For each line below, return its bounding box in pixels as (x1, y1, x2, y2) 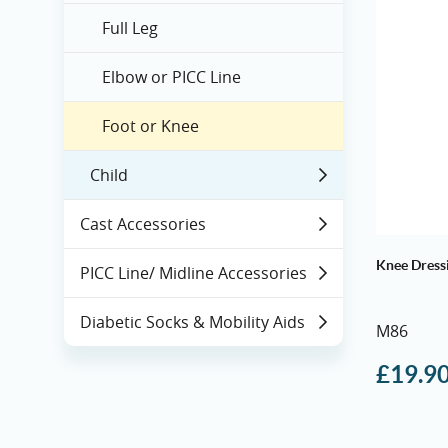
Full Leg (102, 17, 159, 39)
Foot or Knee (102, 115, 200, 137)
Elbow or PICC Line (102, 66, 242, 88)
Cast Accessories (80, 213, 206, 235)
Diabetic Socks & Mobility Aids (80, 311, 305, 333)
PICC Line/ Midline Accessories (80, 262, 307, 284)
